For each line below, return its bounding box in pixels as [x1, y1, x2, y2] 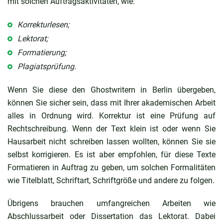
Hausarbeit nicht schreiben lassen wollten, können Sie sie [7, 136, 216, 146]
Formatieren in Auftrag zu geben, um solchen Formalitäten [7, 162, 216, 172]
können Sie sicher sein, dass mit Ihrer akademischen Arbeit [7, 98, 216, 108]
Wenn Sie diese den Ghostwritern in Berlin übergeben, [7, 85, 216, 95]
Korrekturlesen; [17, 19, 69, 29]
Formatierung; [17, 47, 66, 57]
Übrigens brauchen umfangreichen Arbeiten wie [7, 198, 216, 208]
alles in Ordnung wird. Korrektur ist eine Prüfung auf [7, 111, 216, 120]
